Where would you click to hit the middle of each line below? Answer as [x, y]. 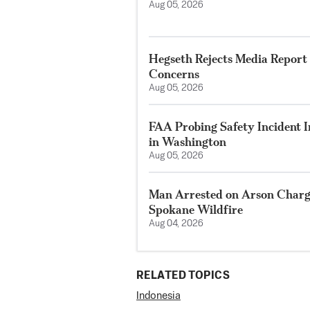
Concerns [174, 74]
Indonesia [158, 296]
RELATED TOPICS [183, 276]
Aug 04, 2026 [176, 224]
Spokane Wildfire [196, 210]
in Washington [188, 142]
